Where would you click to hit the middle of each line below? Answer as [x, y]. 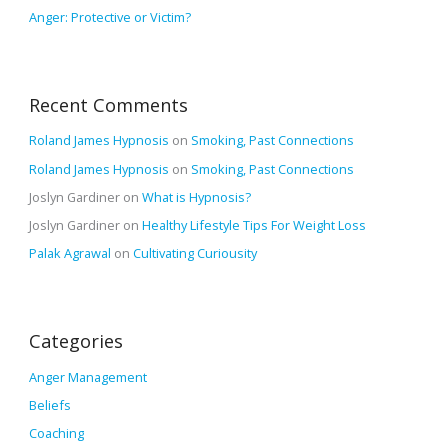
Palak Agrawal [70, 253]
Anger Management [88, 376]
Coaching [57, 433]
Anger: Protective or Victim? [110, 16]
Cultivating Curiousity [195, 253]
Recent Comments [109, 104]
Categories [76, 340]
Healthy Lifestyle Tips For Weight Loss [254, 224]
